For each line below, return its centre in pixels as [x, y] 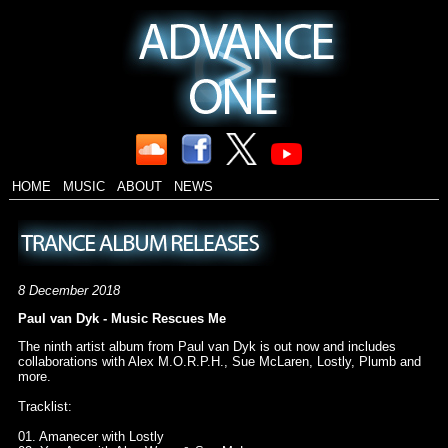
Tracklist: [44, 407]
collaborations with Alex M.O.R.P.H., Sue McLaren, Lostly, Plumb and [219, 362]
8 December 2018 [68, 291]
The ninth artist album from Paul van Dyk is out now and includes [206, 347]
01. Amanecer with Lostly [90, 437]
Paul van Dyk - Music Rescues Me [121, 319]
